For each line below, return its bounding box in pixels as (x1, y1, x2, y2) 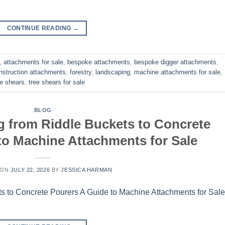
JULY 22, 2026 (10, 166, 50, 173)
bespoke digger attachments (134, 58, 216, 66)
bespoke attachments (67, 58, 130, 66)
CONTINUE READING (7, 25, 73, 32)
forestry (70, 68, 91, 76)
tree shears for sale (29, 78, 85, 86)
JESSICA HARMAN (61, 166, 113, 173)
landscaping (95, 68, 130, 76)
